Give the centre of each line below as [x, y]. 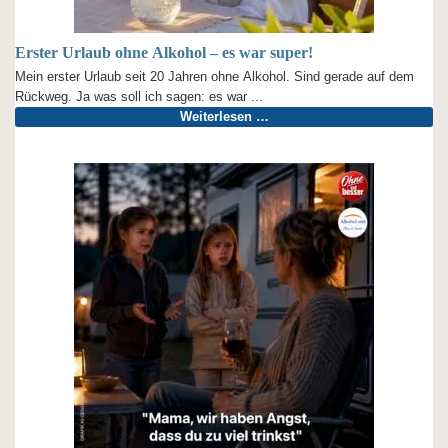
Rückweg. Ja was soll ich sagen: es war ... [139, 96]
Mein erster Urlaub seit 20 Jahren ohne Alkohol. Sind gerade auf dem [214, 76]
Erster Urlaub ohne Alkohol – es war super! [164, 52]
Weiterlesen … [224, 116]
